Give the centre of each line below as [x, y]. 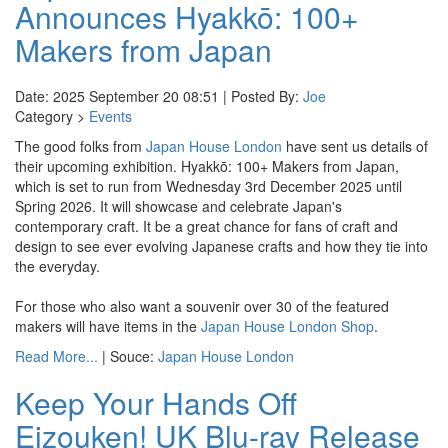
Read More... [56, 356]
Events [110, 116]
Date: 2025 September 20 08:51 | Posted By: [159, 96]
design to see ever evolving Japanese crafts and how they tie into [221, 246]
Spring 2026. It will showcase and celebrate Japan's [178, 206]
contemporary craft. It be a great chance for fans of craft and [206, 226]
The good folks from [80, 146]
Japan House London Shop [287, 326]
